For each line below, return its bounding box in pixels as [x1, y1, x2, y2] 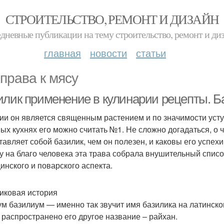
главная [44, 45, 81, 60]
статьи [136, 45, 166, 60]
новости [90, 45, 127, 60]
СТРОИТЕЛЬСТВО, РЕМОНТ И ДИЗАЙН [5, 10, 219, 27]
